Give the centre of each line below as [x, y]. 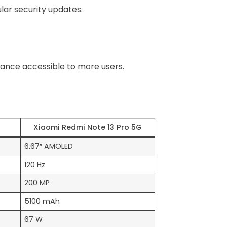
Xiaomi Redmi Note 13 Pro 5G [88, 127]
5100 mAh [42, 201]
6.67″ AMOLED [49, 147]
